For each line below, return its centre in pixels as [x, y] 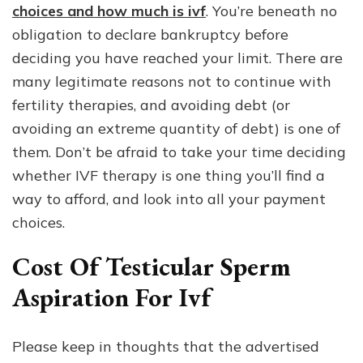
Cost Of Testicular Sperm [152, 267]
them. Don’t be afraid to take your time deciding [179, 152]
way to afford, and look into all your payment [169, 199]
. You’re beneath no [271, 11]
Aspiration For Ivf [111, 297]
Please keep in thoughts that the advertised [166, 346]
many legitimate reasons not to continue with [172, 81]
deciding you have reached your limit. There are [177, 58]
